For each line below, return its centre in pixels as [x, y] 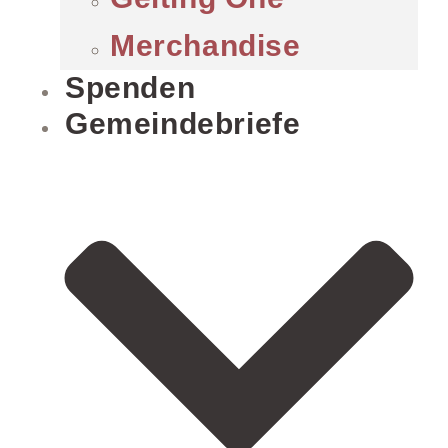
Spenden [130, 88]
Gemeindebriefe [183, 124]
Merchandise [205, 46]
